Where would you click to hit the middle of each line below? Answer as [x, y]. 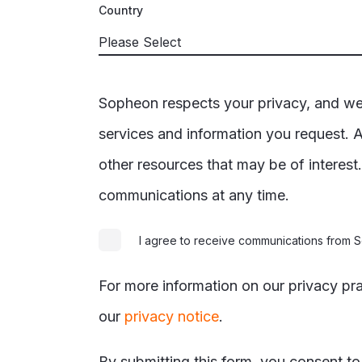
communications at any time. [196, 195]
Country [121, 10]
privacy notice [172, 316]
